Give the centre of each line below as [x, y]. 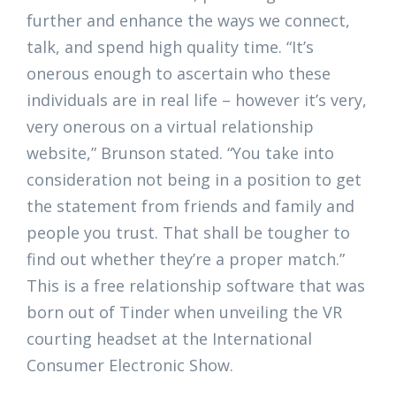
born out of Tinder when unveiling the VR [184, 312]
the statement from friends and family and [190, 206]
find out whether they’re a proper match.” [186, 259]
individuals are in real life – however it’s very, [197, 100]
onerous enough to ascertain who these [179, 74]
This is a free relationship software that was [196, 286]
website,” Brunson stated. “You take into [180, 153]
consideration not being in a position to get [194, 180]
